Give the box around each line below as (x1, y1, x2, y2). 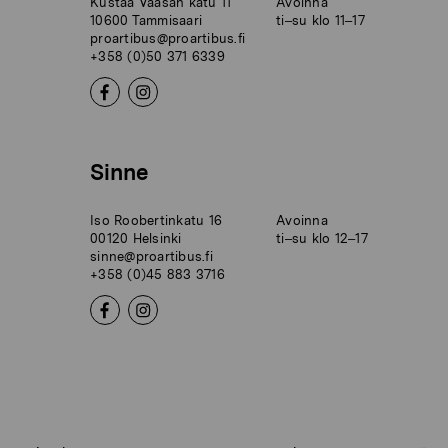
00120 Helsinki (90, 230, 182, 246)
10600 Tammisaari (90, 12, 203, 28)
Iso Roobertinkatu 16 (90, 212, 223, 228)
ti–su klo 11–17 (276, 12, 365, 28)
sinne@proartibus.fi (90, 248, 213, 264)
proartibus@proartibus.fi (90, 30, 246, 46)
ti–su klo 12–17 (276, 230, 368, 246)
